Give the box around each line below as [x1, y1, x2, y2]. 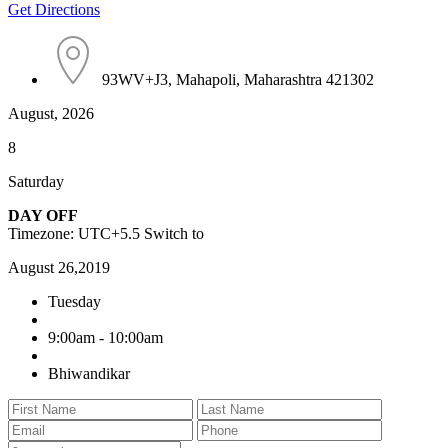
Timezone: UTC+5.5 [8, 224, 144, 242]
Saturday [8, 172, 64, 190]
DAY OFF [8, 206, 78, 224]
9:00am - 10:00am [48, 328, 163, 346]
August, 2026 [8, 104, 94, 122]
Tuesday [48, 292, 101, 310]
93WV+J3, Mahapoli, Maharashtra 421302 [102, 70, 374, 88]
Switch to [144, 224, 204, 242]
